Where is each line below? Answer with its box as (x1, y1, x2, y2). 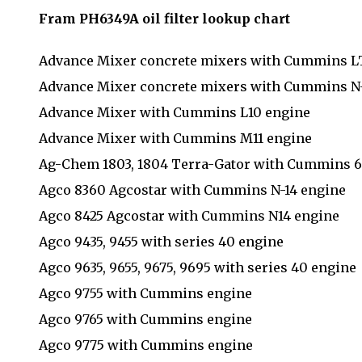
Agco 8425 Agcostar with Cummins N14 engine (39, 207, 339, 224)
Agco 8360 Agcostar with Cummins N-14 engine (39, 181, 346, 198)
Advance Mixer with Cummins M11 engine (39, 129, 312, 146)
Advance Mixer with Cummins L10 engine (39, 103, 310, 120)
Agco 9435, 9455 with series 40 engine (39, 233, 284, 250)
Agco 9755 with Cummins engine (39, 284, 252, 301)
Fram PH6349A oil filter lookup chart (39, 10, 290, 27)
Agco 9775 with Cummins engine (39, 336, 253, 353)
